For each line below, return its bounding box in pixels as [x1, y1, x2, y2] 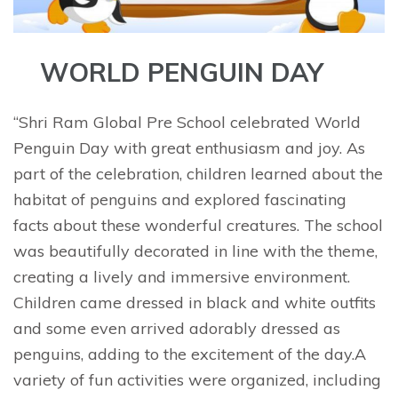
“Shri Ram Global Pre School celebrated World [13, 111, 361, 132]
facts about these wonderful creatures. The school [13, 214, 383, 235]
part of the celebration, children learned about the [13, 163, 383, 184]
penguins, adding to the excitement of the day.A [13, 343, 366, 364]
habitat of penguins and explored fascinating [13, 188, 346, 210]
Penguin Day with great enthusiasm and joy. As [13, 137, 365, 158]
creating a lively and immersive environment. [13, 266, 350, 287]
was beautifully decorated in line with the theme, [13, 240, 378, 261]
